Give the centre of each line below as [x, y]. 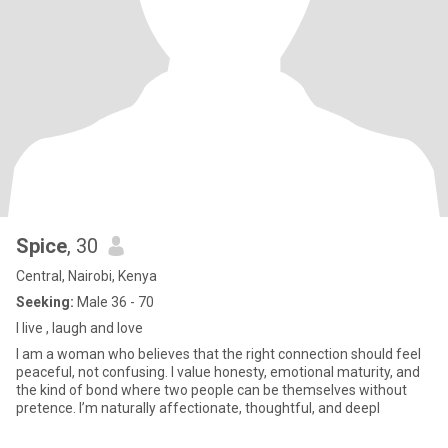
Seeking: [45, 302]
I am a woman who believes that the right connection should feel [218, 354]
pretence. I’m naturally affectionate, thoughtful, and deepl [198, 408]
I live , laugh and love [79, 328]
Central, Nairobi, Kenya [86, 276]
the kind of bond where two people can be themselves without [211, 390]
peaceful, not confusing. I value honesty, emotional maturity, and [93, 372]
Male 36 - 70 [114, 302]
